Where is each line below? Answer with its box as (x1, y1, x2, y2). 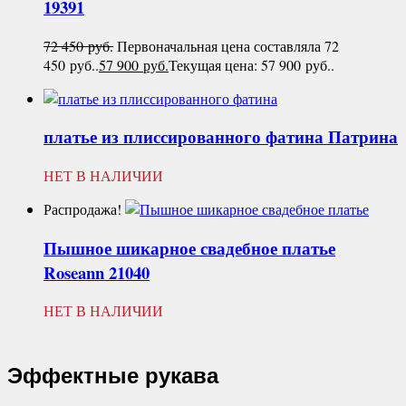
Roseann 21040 (43, 259, 150, 285)
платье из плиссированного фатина (43, 124, 328, 150)
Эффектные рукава (7, 363, 218, 389)
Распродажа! (43, 199, 121, 219)
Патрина (328, 124, 398, 150)
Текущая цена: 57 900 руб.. (169, 54, 334, 74)
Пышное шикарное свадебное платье (43, 235, 335, 260)
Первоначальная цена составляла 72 (117, 35, 339, 55)
